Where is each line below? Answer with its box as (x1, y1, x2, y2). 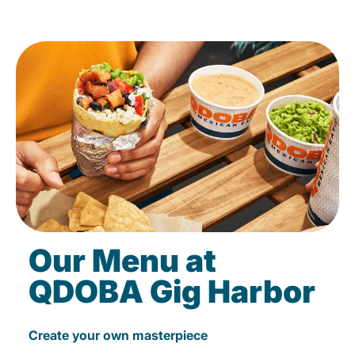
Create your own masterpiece (29, 327, 208, 344)
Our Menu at (29, 242, 216, 280)
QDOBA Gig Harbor (29, 273, 315, 311)
